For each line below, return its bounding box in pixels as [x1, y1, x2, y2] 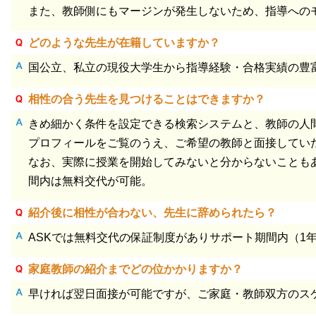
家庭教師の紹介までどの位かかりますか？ [28, 262, 243, 275]
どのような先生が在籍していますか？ [28, 36, 220, 49]
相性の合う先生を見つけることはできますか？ [28, 92, 265, 105]
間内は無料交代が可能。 [28, 174, 152, 187]
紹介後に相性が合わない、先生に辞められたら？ [28, 206, 276, 219]
